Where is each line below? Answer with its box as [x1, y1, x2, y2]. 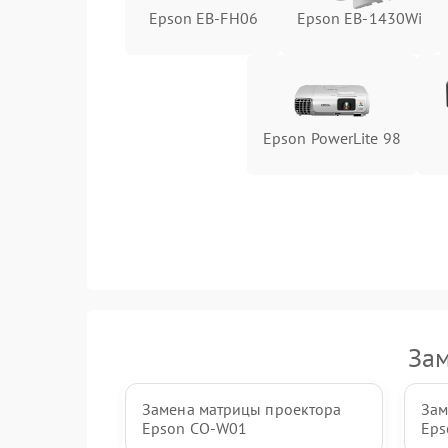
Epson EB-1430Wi [296, 8, 423, 28]
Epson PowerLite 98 [263, 128, 401, 148]
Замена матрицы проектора [142, 399, 342, 419]
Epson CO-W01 [142, 418, 248, 438]
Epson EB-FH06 [148, 8, 258, 28]
